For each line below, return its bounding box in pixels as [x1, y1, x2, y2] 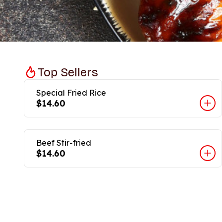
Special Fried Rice [36, 88, 106, 98]
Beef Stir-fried [36, 138, 91, 148]
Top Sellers [38, 65, 98, 79]
